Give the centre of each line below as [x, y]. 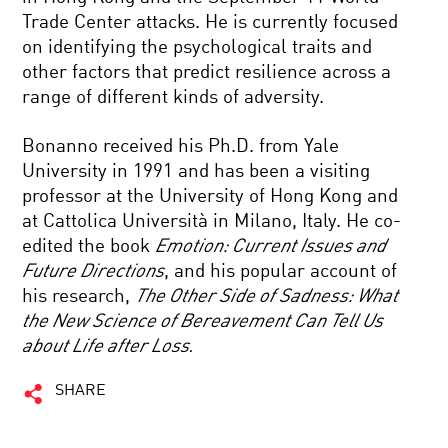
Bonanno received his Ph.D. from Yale [181, 146]
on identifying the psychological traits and [197, 47]
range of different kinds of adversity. [173, 97]
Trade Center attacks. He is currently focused [210, 22]
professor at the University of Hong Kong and [210, 196]
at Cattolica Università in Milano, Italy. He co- [212, 221]
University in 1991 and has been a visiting [196, 171]
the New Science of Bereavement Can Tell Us [203, 321]
